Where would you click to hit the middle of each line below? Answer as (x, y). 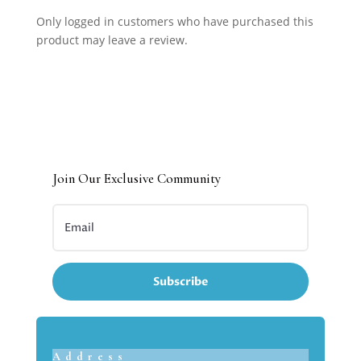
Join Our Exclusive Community (136, 178)
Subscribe (180, 281)
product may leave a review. (112, 39)
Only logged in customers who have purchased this (174, 21)
